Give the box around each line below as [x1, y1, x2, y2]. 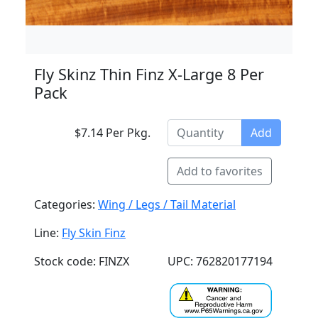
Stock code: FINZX [34, 253, 129, 269]
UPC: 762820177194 [168, 253, 273, 269]
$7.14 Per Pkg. [75, 125, 150, 141]
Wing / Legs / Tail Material [98, 197, 236, 212]
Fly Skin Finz [62, 225, 126, 241]
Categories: [34, 197, 98, 212]
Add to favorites [177, 163, 263, 179]
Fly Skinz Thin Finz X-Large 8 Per [34, 64, 264, 84]
